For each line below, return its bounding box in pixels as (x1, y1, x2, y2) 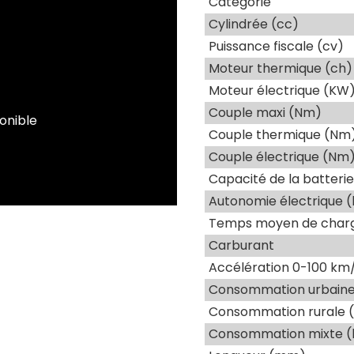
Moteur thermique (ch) (209, 59, 352, 77)
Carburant (209, 236, 274, 254)
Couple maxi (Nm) (209, 104, 322, 122)
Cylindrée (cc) (209, 15, 299, 33)
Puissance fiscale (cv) (209, 37, 344, 55)
